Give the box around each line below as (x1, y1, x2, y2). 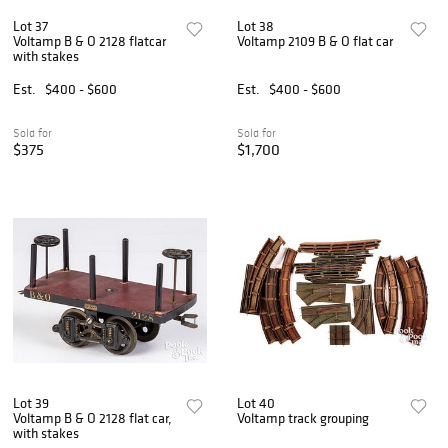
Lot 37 (13, 17, 48, 36)
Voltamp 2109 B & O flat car (237, 32, 394, 51)
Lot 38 (237, 17, 275, 36)
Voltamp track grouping (237, 408, 370, 427)
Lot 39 (13, 393, 49, 412)
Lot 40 (237, 393, 276, 412)
